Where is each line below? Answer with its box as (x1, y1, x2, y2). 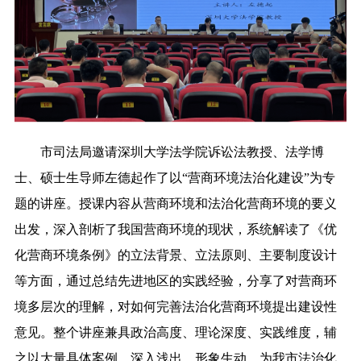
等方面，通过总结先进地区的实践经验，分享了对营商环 (14, 273, 337, 288)
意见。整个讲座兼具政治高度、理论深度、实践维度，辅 (14, 325, 337, 339)
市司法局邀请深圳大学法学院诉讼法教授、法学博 (14, 144, 324, 159)
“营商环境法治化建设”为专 (181, 170, 335, 185)
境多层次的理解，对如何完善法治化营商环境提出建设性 (14, 299, 337, 313)
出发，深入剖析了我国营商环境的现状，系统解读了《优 (14, 222, 337, 236)
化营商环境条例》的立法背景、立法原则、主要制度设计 (14, 247, 337, 262)
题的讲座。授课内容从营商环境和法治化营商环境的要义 (14, 196, 337, 210)
